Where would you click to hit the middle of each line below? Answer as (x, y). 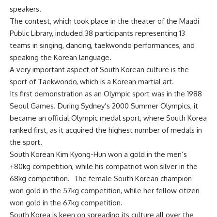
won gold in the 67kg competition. (66, 203)
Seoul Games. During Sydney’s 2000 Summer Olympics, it (104, 106)
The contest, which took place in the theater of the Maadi (104, 21)
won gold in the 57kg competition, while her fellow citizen (105, 191)
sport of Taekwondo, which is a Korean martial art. (92, 82)
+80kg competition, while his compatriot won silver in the (104, 167)
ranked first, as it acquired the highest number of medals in (106, 130)
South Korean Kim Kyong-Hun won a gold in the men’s (98, 155)
